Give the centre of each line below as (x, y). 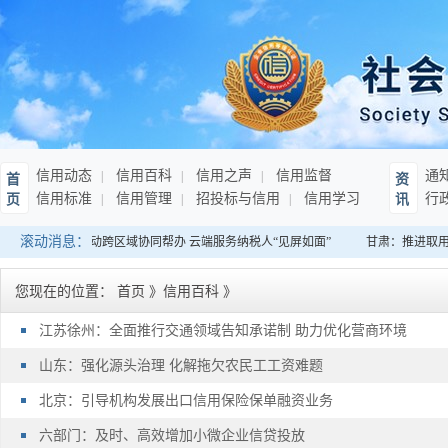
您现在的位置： (64, 291)
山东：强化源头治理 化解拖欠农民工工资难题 (181, 365)
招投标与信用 (236, 198)
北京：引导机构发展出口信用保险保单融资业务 (186, 400)
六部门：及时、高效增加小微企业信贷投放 (172, 435)
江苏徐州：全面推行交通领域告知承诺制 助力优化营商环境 (223, 330)
